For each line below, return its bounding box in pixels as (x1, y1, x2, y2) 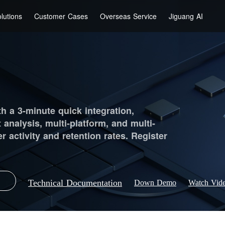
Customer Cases (34, 11, 88, 21)
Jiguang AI (169, 11, 203, 21)
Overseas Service (100, 11, 157, 21)
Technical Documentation (28, 178, 122, 188)
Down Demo (134, 178, 176, 187)
